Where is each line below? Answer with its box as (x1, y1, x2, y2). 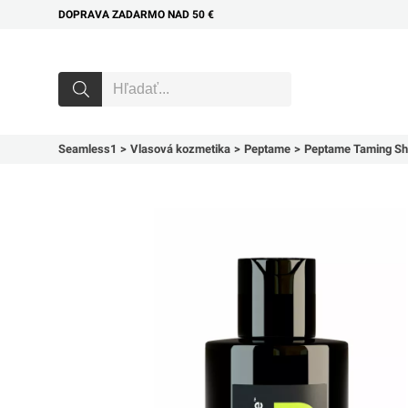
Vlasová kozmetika (130, 142, 230, 156)
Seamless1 (58, 142, 117, 156)
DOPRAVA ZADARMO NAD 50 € (58, 8, 214, 21)
